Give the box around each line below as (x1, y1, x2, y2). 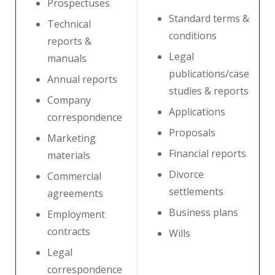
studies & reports (169, 84, 249, 98)
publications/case (169, 67, 249, 80)
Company (47, 93, 91, 107)
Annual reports (47, 72, 117, 86)
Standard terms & (169, 12, 249, 25)
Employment (47, 207, 105, 221)
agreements (47, 187, 103, 200)
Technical (47, 17, 91, 31)
